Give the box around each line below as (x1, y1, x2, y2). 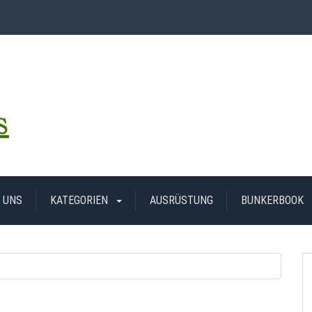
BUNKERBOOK (241, 194, 304, 208)
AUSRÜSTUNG (150, 194, 213, 208)
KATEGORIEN (50, 194, 111, 208)
